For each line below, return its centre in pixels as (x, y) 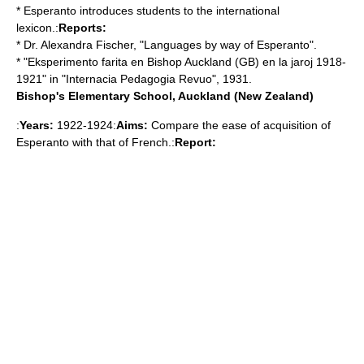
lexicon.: (37, 28)
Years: (37, 125)
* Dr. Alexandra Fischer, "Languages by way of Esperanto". (167, 45)
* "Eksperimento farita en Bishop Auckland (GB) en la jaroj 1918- (181, 62)
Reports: (82, 28)
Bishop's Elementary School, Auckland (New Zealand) (165, 96)
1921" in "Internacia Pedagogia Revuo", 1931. (134, 79)
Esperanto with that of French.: (95, 142)
